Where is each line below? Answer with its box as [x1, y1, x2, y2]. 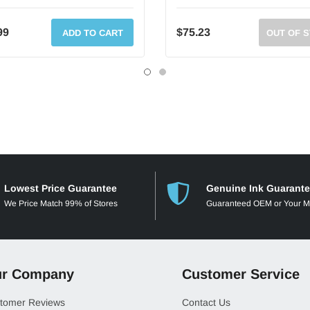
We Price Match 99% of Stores [3, 199, 118, 208]
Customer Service [182, 266, 300, 282]
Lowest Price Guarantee [3, 183, 117, 194]
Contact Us [182, 297, 230, 309]
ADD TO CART [62, 28, 123, 38]
